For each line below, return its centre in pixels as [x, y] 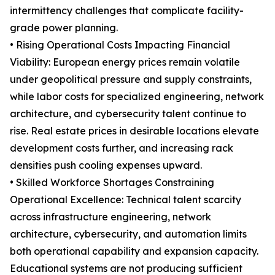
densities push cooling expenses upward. [106, 165]
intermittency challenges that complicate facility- [127, 11]
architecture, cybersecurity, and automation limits [128, 234]
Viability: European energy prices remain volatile [125, 62]
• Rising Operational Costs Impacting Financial [120, 45]
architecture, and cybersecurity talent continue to [128, 114]
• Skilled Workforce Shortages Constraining [112, 183]
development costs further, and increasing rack [122, 148]
